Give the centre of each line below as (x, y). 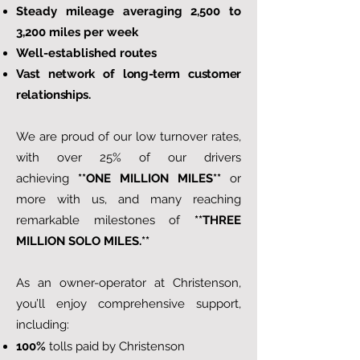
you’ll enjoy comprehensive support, (129, 304)
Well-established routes (86, 53)
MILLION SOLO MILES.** (83, 241)
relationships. (53, 95)
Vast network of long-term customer (129, 74)
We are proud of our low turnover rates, (129, 137)
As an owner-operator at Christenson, (129, 283)
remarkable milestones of (105, 220)
